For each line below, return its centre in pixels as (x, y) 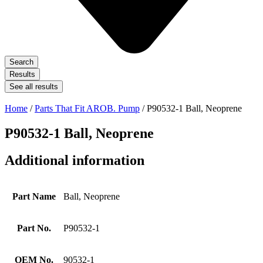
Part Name (34, 197)
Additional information (75, 161)
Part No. (34, 228)
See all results (34, 86)
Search (21, 62)
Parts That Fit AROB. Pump (87, 108)
